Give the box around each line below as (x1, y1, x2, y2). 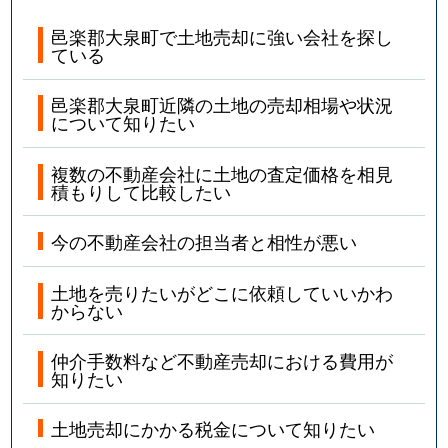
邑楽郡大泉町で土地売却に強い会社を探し (51, 23, 394, 50)
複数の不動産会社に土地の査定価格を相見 (51, 159, 394, 186)
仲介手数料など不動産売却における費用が (51, 346, 394, 373)
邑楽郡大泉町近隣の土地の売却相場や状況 (51, 91, 394, 118)
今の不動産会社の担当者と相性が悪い (51, 228, 358, 255)
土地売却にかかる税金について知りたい (51, 415, 376, 442)
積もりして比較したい (51, 177, 232, 204)
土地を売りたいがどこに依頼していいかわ (51, 278, 394, 305)
